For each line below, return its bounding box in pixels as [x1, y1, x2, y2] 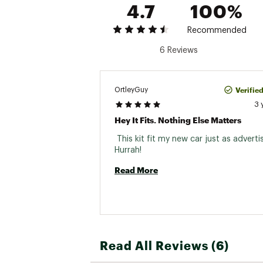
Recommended [187, 26, 247, 35]
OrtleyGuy [114, 86, 148, 93]
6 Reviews [160, 46, 198, 55]
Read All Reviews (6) [100, 238, 229, 252]
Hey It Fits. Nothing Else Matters [114, 115, 241, 125]
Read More [114, 165, 158, 175]
